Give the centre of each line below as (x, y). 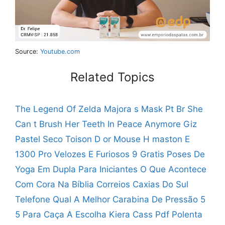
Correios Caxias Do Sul (142, 184)
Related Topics (113, 77)
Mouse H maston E (152, 139)
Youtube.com (60, 52)
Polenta (187, 214)
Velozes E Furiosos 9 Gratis (109, 154)
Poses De (186, 154)
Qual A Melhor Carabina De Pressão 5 (129, 199)
